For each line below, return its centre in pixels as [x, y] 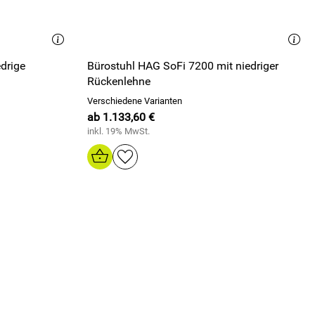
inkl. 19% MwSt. [118, 131]
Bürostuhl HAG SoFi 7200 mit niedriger [183, 66]
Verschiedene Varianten [135, 101]
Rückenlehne [119, 81]
